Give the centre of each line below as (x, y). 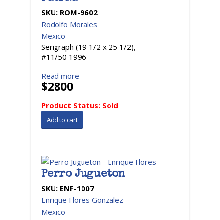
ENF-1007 (77, 188)
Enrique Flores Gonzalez (82, 200)
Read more (60, 76)
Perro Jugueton (83, 175)
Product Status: (72, 105)
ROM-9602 (79, 12)
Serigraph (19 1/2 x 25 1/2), (88, 47)
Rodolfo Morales (69, 24)
